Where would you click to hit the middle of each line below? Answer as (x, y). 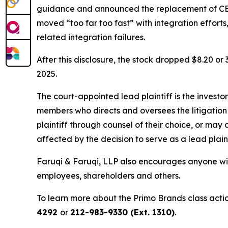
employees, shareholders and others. (108, 176)
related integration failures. (91, 37)
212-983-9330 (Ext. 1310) (122, 212)
